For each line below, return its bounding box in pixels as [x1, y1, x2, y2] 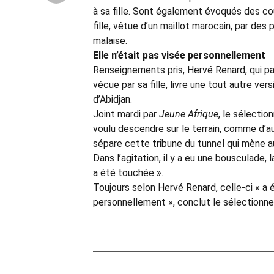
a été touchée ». [93, 167, 163, 179]
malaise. [93, 35, 127, 47]
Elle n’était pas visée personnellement [93, 50, 265, 62]
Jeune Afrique [159, 108, 218, 120]
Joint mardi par [93, 108, 159, 120]
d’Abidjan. [93, 94, 132, 106]
